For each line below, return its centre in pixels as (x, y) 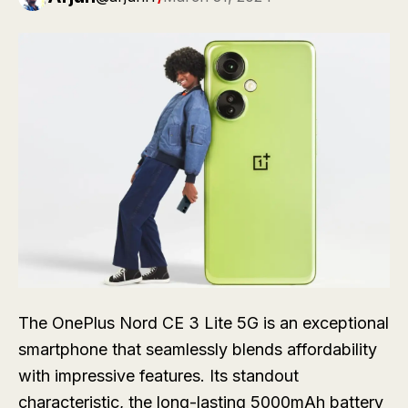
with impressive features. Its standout (158, 376)
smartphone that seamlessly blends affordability (198, 350)
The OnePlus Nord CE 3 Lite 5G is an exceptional (204, 323)
